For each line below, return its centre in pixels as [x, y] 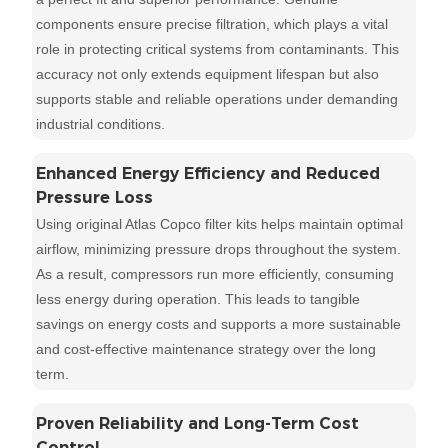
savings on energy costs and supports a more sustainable [219, 324]
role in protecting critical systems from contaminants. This [218, 49]
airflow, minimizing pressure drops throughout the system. [219, 249]
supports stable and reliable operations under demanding [217, 99]
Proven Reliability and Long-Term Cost [198, 423]
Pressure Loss [95, 198]
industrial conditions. [101, 124]
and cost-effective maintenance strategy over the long [206, 349]
